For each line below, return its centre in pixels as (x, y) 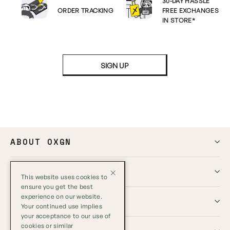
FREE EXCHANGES (190, 11)
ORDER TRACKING (85, 11)
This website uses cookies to (64, 177)
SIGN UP (114, 65)
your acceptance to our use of (66, 216)
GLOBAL (29, 201)
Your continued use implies (62, 206)
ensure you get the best (57, 187)
